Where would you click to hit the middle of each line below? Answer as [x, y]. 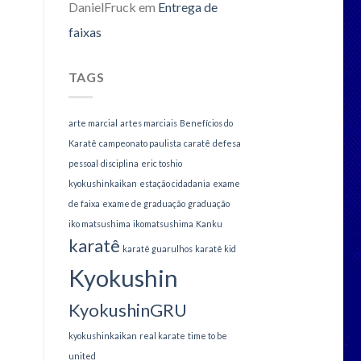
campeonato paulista [140, 143]
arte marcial [93, 122]
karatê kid [215, 248]
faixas [85, 32]
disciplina [119, 163]
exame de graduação [143, 203]
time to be [207, 335]
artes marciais [148, 122]
